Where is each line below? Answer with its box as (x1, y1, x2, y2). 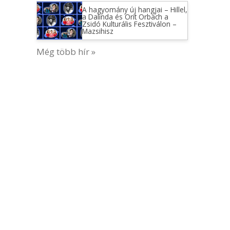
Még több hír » (36, 45, 95, 57)
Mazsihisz (82, 26, 113, 36)
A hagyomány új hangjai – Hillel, (82, 5, 187, 14)
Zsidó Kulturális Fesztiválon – (82, 19, 177, 29)
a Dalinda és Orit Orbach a (82, 12, 168, 22)
